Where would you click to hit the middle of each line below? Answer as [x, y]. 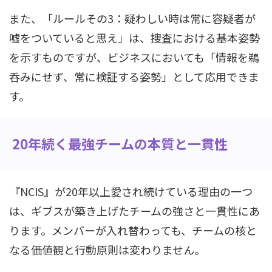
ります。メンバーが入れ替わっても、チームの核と [133, 230]
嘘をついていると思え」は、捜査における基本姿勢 [134, 38]
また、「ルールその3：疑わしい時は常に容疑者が [132, 18]
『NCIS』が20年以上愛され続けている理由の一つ [131, 191]
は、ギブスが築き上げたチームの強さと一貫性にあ [134, 211]
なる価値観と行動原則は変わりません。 [107, 250]
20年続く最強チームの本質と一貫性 [120, 143]
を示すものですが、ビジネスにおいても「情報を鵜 [134, 57]
